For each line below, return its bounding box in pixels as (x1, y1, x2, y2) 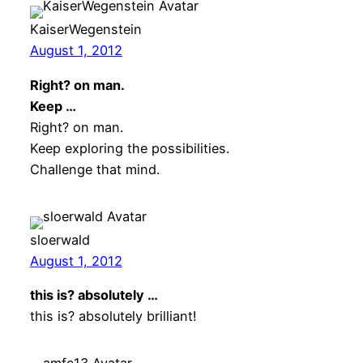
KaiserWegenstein (29, 21, 142, 38)
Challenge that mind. (29, 160, 160, 177)
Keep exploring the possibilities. (29, 139, 229, 156)
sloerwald (29, 231, 90, 248)
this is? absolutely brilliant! (29, 307, 197, 324)
